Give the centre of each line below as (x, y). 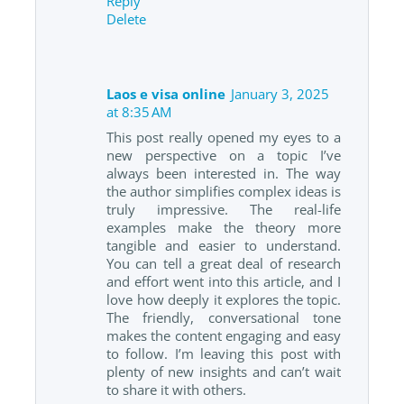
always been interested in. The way (224, 174)
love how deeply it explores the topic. (224, 300)
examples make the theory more (224, 228)
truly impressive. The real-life (224, 210)
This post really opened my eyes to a (224, 138)
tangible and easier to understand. (224, 246)
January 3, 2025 (280, 94)
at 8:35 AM (139, 112)
